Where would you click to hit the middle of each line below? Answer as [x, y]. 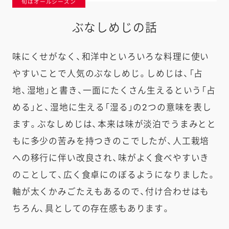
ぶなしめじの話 [114, 28]
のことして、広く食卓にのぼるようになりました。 [114, 175]
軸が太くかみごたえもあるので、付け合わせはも [111, 191]
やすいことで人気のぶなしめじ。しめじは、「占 [108, 73]
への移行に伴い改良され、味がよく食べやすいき [111, 158]
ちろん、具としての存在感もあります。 [91, 208]
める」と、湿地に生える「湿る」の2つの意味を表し [112, 107]
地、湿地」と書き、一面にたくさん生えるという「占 [114, 90]
